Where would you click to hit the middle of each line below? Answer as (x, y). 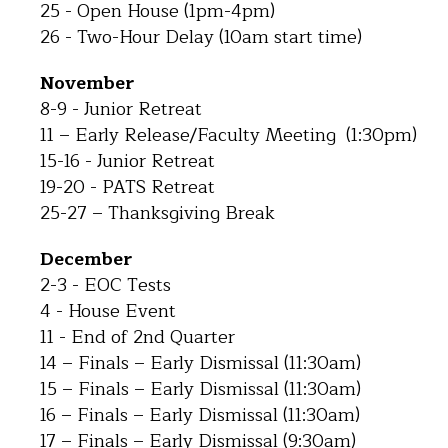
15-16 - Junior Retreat (127, 161)
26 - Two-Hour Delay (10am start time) (201, 37)
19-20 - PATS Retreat (127, 187)
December (86, 259)
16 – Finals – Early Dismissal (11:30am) (200, 415)
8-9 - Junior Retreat (121, 109)
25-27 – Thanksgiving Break (157, 213)
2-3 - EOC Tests (105, 285)
